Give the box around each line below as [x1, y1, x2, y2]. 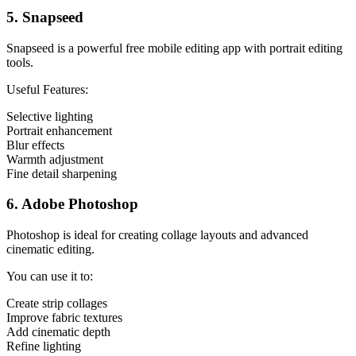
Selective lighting [6, 109, 93, 123]
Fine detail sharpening [6, 166, 117, 180]
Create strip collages [6, 296, 107, 310]
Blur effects [6, 137, 64, 152]
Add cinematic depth [6, 325, 110, 339]
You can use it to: [6, 269, 93, 283]
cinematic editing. [6, 242, 95, 256]
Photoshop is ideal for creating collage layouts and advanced [6, 228, 308, 242]
